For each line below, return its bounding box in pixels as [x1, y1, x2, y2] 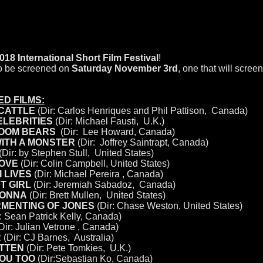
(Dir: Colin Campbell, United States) [18, 159, 170, 168]
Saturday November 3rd [71, 63, 178, 73]
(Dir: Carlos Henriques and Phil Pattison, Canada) [35, 106, 248, 116]
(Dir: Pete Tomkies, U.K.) [23, 243, 131, 253]
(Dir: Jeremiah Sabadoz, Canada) [31, 180, 176, 190]
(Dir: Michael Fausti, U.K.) [52, 116, 164, 126]
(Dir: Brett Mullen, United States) [26, 190, 166, 200]
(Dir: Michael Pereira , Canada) [31, 169, 163, 179]
